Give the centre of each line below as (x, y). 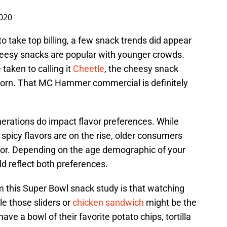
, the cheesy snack (141, 69)
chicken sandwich (108, 203)
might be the (170, 203)
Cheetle (89, 69)
